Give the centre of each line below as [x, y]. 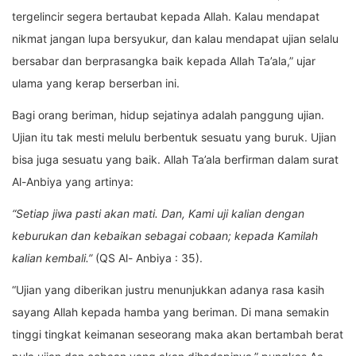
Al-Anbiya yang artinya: [73, 182]
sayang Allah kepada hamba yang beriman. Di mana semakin [170, 312]
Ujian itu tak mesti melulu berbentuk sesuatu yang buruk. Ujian [174, 137]
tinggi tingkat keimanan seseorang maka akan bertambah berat [178, 335]
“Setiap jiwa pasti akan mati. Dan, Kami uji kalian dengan [158, 214]
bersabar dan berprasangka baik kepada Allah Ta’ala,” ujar [164, 61]
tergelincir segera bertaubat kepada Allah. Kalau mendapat [166, 17]
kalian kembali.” [52, 258]
